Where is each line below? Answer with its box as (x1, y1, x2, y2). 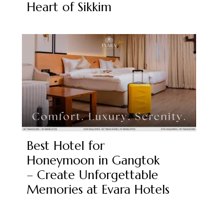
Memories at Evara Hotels (26, 182, 169, 197)
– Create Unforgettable (26, 167, 158, 182)
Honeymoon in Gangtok (26, 152, 160, 168)
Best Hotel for (26, 138, 105, 153)
